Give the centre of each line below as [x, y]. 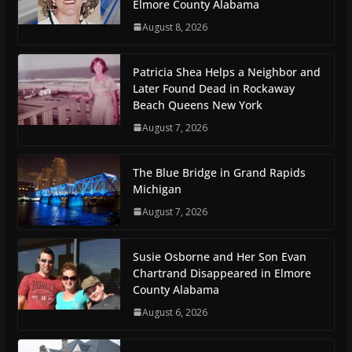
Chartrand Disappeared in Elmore [222, 273]
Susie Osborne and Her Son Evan [219, 256]
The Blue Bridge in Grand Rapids [219, 172]
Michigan [157, 189]
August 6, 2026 [174, 312]
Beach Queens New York [197, 104]
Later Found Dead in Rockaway [213, 88]
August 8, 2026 [174, 27]
